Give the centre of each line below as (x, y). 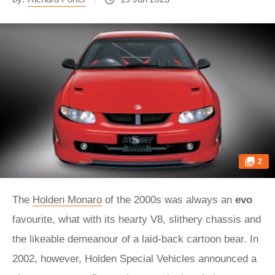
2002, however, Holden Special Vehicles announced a (134, 259)
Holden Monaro (67, 200)
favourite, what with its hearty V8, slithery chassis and (137, 219)
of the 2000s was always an (168, 200)
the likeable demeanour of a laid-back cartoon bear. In (135, 239)
